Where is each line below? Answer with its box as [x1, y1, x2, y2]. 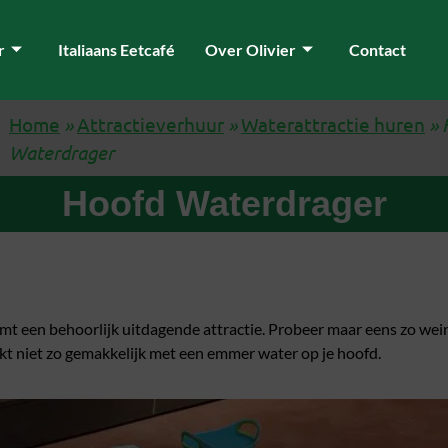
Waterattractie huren [241, 112, 425, 136]
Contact [348, 40, 406, 59]
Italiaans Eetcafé [57, 40, 175, 59]
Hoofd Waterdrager [61, 183, 387, 224]
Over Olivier [204, 40, 296, 59]
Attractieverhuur [77, 112, 224, 136]
